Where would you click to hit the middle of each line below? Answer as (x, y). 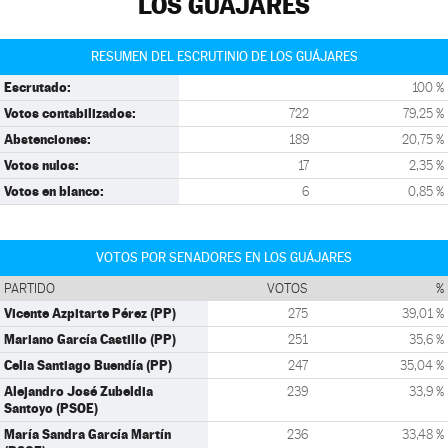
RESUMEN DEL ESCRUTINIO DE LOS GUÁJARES (224, 56)
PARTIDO (29, 288)
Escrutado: (37, 87)
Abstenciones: (47, 139)
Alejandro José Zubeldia (78, 391)
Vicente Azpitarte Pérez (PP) (90, 313)
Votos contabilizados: (70, 113)
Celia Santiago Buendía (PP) (88, 365)
